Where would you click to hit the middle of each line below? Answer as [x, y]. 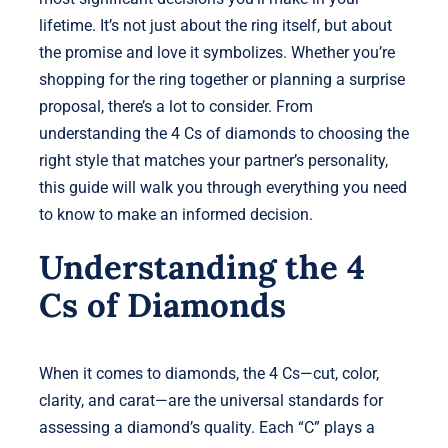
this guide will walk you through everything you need [222, 187]
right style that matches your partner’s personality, [213, 160]
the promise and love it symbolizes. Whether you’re [216, 52]
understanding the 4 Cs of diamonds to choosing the [223, 133]
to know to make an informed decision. [175, 214]
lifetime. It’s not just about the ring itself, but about [215, 25]
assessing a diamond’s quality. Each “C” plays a [206, 427]
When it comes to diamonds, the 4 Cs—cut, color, [208, 373]
